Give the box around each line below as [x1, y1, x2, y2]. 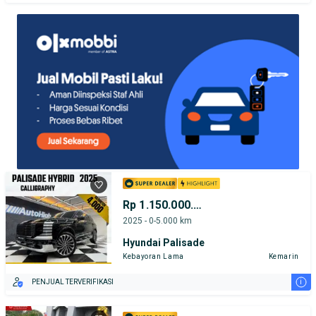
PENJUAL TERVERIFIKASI [32, 278, 114, 286]
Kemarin [268, 252, 299, 260]
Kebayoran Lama [123, 252, 184, 260]
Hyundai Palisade [123, 236, 205, 248]
